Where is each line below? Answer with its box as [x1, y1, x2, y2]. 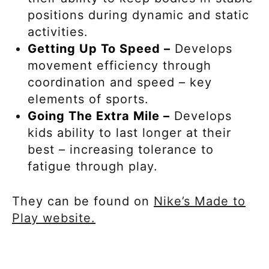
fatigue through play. [28, 159, 162, 174]
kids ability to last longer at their [28, 125, 231, 140]
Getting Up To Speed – [28, 41, 171, 56]
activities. [28, 24, 92, 39]
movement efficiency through [28, 58, 211, 73]
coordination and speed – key [28, 74, 212, 89]
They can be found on [12, 193, 154, 208]
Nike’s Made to [154, 193, 246, 208]
